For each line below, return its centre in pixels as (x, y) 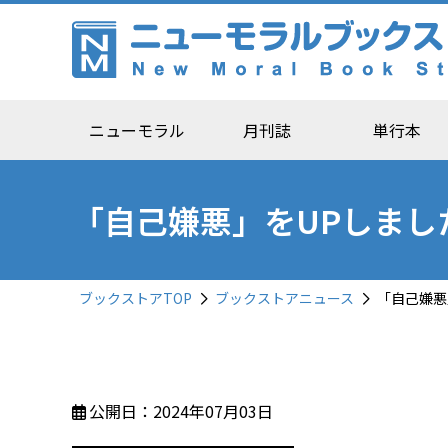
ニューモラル (137, 130)
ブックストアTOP (135, 298)
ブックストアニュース (284, 298)
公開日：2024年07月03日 (181, 411)
